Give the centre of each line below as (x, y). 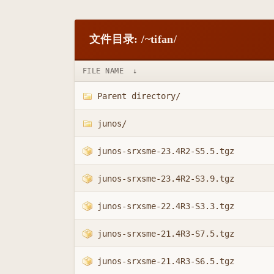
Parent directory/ (139, 96)
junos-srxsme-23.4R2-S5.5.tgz (165, 151)
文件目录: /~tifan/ (133, 39)
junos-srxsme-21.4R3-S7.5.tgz (165, 233)
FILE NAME (103, 71)
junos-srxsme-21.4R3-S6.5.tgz (165, 261)
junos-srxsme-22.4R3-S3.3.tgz (165, 206)
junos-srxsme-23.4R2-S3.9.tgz (165, 178)
